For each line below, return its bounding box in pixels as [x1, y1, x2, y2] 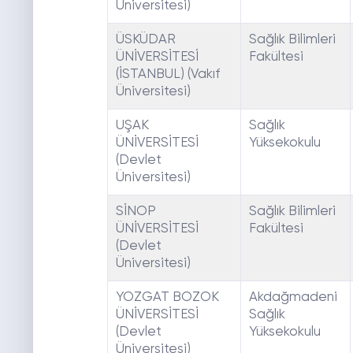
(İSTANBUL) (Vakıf [115, 68, 220, 82]
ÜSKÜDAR [115, 33, 176, 47]
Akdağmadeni [248, 291, 337, 305]
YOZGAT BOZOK [115, 291, 219, 305]
